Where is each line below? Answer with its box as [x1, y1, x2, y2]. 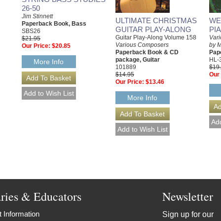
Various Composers [115, 41, 169, 48]
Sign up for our [162, 210, 214, 219]
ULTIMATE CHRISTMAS [115, 16, 197, 25]
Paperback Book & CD [115, 48, 179, 56]
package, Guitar [115, 56, 160, 63]
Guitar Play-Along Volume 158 [115, 34, 196, 41]
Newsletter [162, 188, 213, 204]
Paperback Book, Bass [22, 20, 86, 27]
